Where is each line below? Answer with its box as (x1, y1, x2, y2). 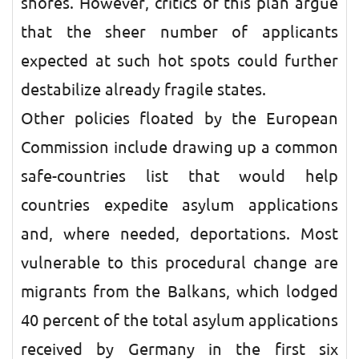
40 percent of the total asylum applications (21, 310, 338, 331)
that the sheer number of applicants (21, 22, 338, 42)
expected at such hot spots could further (21, 50, 338, 71)
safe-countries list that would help (21, 166, 338, 187)
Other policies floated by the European (21, 108, 338, 129)
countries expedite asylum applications (21, 195, 338, 216)
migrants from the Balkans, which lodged (21, 281, 338, 302)
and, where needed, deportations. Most (21, 224, 338, 244)
